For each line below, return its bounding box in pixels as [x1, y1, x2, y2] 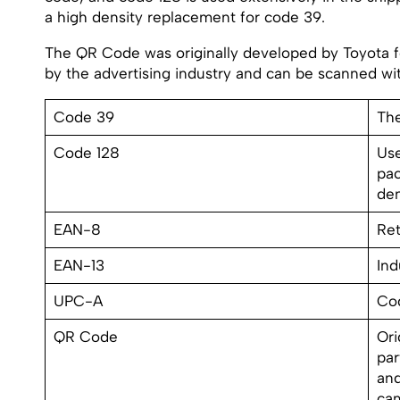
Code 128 [53, 143, 120, 162]
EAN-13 [53, 255, 104, 274]
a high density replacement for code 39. [45, 7, 325, 26]
